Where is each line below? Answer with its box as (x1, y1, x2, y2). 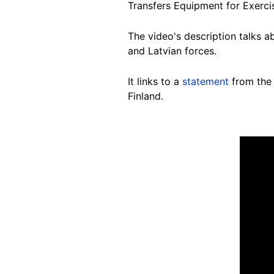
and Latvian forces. (128, 44, 217, 57)
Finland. (128, 89, 163, 102)
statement (182, 75, 229, 87)
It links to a (128, 75, 182, 87)
